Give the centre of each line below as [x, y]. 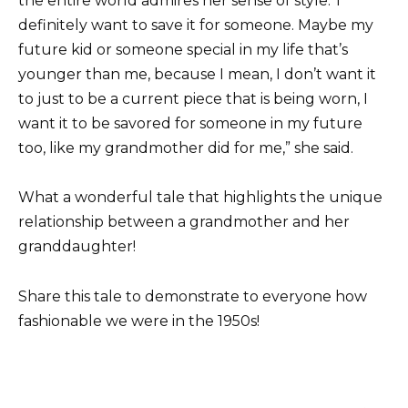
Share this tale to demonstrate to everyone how [193, 296]
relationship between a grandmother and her [184, 222]
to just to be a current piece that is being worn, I [193, 99]
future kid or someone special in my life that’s [183, 50]
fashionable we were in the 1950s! [139, 321]
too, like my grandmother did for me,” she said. [186, 148]
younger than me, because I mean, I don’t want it [197, 75]
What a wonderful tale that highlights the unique [200, 198]
